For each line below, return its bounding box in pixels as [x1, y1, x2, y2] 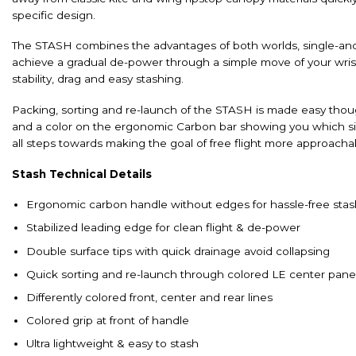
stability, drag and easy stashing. [12, 72, 184, 86]
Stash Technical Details [12, 167, 152, 180]
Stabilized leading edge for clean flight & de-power [25, 221, 300, 234]
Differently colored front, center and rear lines [25, 290, 273, 304]
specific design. [12, 8, 95, 21]
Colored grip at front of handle [25, 314, 189, 327]
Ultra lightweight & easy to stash [25, 337, 199, 350]
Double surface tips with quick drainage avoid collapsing [25, 244, 330, 257]
